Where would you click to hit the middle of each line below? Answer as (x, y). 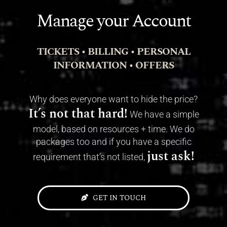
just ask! (171, 156)
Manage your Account (113, 21)
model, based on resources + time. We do (113, 129)
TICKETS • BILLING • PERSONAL (113, 51)
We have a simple (163, 114)
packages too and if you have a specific (113, 141)
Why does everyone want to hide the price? (113, 99)
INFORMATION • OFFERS (113, 65)
